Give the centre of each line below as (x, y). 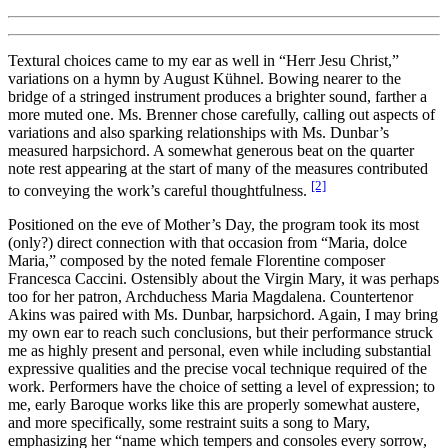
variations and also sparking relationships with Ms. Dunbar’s (198, 132)
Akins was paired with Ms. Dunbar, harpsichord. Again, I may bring (223, 315)
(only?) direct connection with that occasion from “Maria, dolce (207, 243)
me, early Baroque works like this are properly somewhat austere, (214, 405)
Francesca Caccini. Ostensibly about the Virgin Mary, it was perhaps (223, 279)
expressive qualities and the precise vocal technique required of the (217, 369)
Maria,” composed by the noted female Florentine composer (196, 261)
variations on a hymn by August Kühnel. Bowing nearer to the (204, 78)
